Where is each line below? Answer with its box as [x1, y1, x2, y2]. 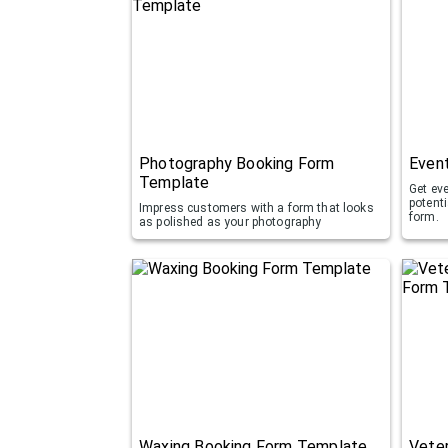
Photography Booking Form [139, 154, 335, 174]
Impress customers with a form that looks [139, 201, 374, 216]
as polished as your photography [139, 215, 322, 230]
